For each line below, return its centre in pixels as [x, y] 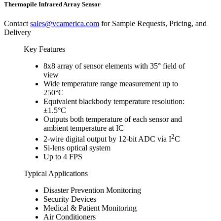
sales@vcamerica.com [65, 23]
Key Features [44, 49]
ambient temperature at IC [84, 128]
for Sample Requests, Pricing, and [153, 23]
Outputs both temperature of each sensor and [113, 119]
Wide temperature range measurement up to [111, 83]
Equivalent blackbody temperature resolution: [114, 101]
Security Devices [70, 199]
